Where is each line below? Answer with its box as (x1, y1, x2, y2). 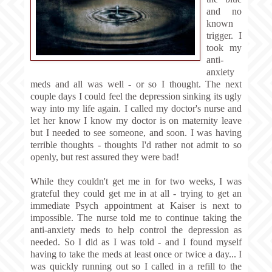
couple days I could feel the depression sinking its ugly (30, 90, 242, 101)
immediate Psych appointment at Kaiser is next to (30, 200, 242, 211)
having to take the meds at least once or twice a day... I (30, 248, 242, 259)
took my (206, 42, 242, 53)
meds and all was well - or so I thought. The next (30, 78, 242, 89)
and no (206, 5, 242, 16)
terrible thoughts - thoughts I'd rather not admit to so (30, 139, 242, 150)
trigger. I (206, 30, 242, 41)
